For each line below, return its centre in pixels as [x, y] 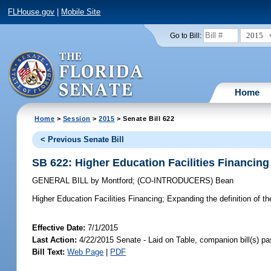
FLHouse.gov [31, 12]
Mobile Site [81, 12]
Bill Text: [49, 252]
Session [77, 118]
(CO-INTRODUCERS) [177, 181]
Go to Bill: [185, 35]
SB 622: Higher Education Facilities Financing [151, 162]
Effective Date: [60, 228]
